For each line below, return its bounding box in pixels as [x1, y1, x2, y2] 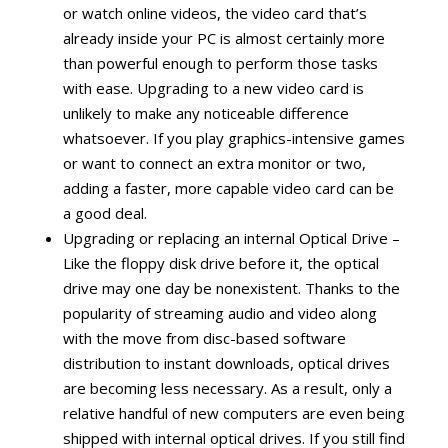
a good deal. [62, 202, 147, 223]
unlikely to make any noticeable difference [62, 102, 349, 123]
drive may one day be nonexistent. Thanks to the [62, 277, 400, 298]
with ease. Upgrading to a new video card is [62, 77, 364, 98]
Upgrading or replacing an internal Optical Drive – [62, 227, 400, 248]
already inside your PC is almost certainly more [62, 27, 385, 48]
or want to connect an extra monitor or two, [62, 152, 366, 173]
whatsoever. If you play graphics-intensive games [62, 127, 405, 148]
